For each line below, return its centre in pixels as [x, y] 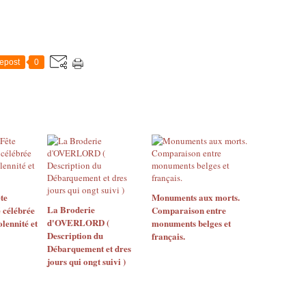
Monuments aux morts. [195, 197]
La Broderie [71, 209]
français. [168, 236]
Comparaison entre [189, 210]
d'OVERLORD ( [78, 222]
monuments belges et [191, 223]
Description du [75, 235]
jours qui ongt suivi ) [86, 261]
